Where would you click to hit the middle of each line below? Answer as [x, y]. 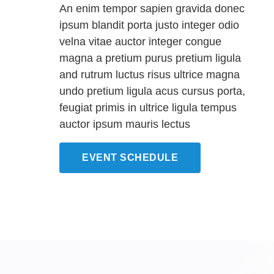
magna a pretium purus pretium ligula [150, 58]
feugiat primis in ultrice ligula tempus [148, 107]
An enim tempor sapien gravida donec [152, 8]
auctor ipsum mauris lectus [125, 124]
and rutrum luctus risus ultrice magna [150, 74]
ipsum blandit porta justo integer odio [150, 25]
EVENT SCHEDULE [130, 157]
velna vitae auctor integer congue [141, 41]
